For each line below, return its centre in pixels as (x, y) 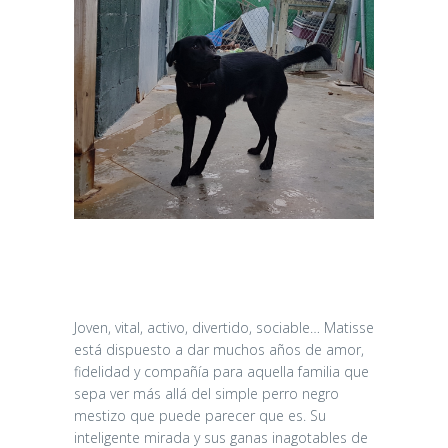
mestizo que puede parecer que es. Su (200, 415)
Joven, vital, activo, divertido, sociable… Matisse (224, 327)
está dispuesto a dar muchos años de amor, (219, 349)
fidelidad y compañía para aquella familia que (221, 371)
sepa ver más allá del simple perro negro (206, 393)
